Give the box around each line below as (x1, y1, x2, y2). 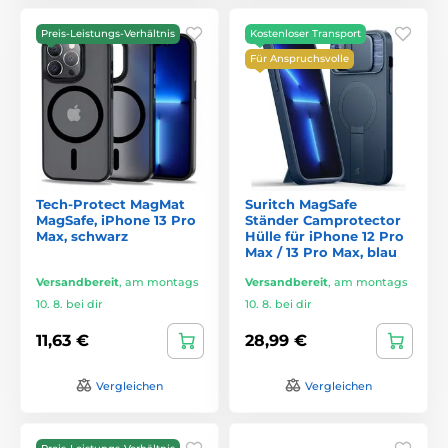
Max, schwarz (36, 227, 128, 244)
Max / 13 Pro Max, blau (245, 243, 397, 260)
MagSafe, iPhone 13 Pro (36, 211, 196, 228)
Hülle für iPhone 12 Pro (245, 227, 404, 244)
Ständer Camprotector (245, 211, 401, 228)
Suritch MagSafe (245, 195, 357, 212)
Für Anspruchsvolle (250, 51, 349, 65)
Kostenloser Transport (250, 26, 361, 40)
